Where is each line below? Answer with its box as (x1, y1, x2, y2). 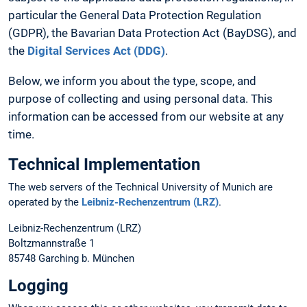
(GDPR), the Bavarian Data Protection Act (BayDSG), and (8, 26, 297, 40)
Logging (8, 275, 69, 295)
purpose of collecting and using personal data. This (8, 91, 273, 106)
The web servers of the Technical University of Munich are (8, 181, 273, 194)
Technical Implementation (8, 155, 200, 175)
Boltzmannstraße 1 (8, 236, 95, 249)
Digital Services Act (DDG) (27, 44, 165, 58)
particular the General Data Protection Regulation (8, 8, 261, 23)
